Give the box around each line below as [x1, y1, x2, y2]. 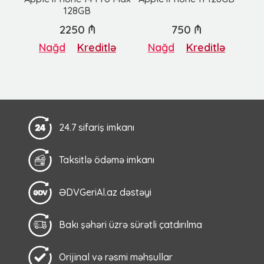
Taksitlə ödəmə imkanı [59, 154, 154, 166]
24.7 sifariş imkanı [59, 121, 134, 134]
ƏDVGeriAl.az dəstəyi [59, 186, 151, 199]
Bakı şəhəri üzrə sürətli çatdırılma [59, 219, 202, 231]
